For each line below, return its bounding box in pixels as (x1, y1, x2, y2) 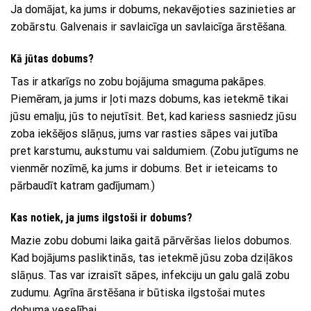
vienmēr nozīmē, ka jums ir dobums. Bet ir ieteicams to (10, 161, 278, 175)
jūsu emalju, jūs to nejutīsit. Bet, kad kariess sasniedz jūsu (10, 109, 296, 123)
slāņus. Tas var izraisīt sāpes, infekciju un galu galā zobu (10, 268, 289, 282)
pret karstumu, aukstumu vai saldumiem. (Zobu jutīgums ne (10, 144, 299, 158)
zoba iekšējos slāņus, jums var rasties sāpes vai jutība (10, 126, 278, 140)
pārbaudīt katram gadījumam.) (10, 178, 155, 192)
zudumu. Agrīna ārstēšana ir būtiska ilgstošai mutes (10, 285, 265, 299)
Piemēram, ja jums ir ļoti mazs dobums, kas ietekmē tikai (10, 92, 288, 106)
